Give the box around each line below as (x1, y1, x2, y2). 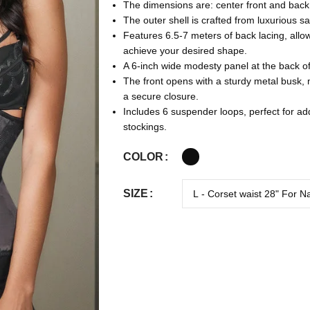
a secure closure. (122, 91, 199, 102)
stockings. (122, 121, 167, 132)
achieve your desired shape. (122, 45, 247, 56)
